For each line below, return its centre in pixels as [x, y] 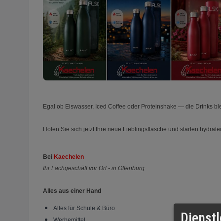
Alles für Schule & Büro [84, 208]
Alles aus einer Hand [72, 191]
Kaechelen [69, 157]
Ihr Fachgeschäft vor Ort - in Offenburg [94, 168]
